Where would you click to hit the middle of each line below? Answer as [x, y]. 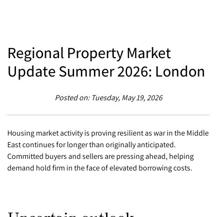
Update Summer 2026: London [106, 70]
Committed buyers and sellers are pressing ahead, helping [101, 156]
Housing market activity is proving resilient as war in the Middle [108, 133]
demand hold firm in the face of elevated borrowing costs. [100, 168]
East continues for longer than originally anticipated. [92, 144]
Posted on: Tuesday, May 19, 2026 [108, 97]
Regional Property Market [89, 52]
